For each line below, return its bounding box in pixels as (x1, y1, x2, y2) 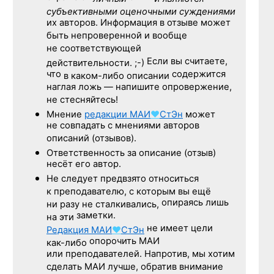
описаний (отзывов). (46, 133, 136, 146)
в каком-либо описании (64, 70, 169, 82)
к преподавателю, (46, 186, 127, 198)
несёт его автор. (46, 158, 121, 172)
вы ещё (178, 186, 211, 198)
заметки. (74, 210, 116, 223)
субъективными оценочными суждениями (46, 6, 235, 18)
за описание (127, 147, 182, 159)
